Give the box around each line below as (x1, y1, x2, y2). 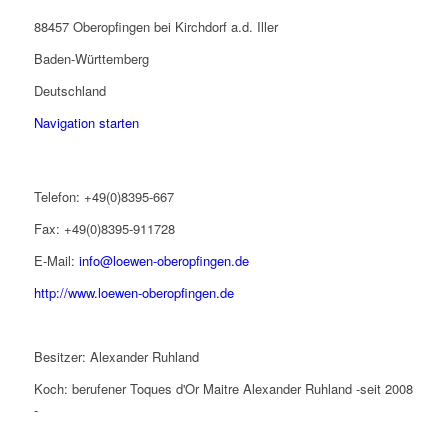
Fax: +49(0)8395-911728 (33, 218, 175, 238)
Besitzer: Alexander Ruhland (33, 347, 199, 367)
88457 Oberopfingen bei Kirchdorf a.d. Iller (33, 16, 278, 36)
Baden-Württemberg (33, 48, 149, 68)
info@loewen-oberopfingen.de (78, 250, 249, 270)
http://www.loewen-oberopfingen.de (33, 282, 234, 302)
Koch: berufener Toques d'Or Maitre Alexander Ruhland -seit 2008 (33, 379, 413, 399)
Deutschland (33, 80, 106, 100)
